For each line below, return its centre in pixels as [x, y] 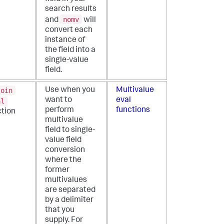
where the [63, 161]
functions [133, 111]
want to [58, 101]
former [57, 171]
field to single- [70, 131]
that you [60, 211]
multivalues [66, 181]
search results [71, 10]
